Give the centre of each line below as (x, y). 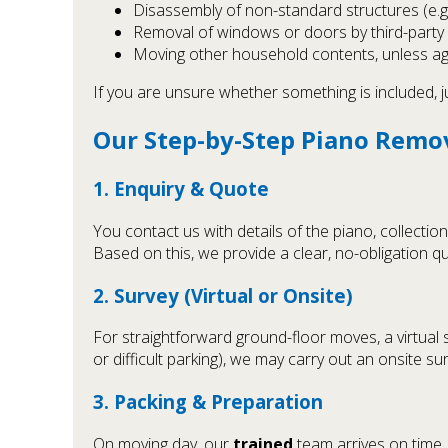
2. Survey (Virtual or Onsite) (223, 295)
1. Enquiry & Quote (181, 189)
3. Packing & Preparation (208, 402)
